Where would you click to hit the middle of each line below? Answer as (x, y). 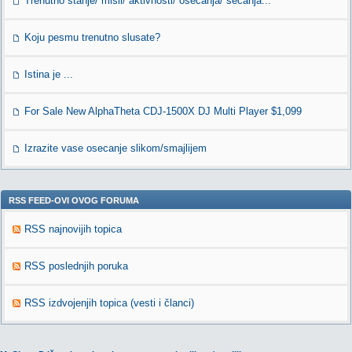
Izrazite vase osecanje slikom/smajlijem (115, 148)
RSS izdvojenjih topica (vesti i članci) (109, 303)
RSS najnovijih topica (73, 229)
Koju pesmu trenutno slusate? (92, 37)
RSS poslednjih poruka (76, 266)
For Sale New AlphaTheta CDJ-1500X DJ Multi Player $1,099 (163, 111)
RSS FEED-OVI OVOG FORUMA (74, 200)
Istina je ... (49, 74)
